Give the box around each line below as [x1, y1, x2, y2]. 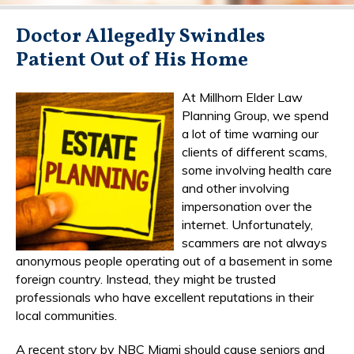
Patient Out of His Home [16, 46, 248, 74]
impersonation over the [182, 198, 312, 214]
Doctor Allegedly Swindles [16, 22, 265, 51]
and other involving [182, 179, 289, 196]
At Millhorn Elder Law [182, 88, 303, 105]
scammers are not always [182, 234, 327, 250]
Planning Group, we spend [182, 107, 329, 123]
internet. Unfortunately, [182, 216, 313, 232]
